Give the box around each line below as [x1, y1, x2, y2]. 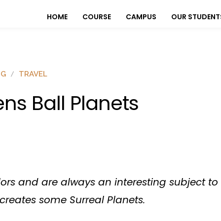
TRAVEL [19, 69, 47, 78]
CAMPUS [126, 12, 156, 22]
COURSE [82, 12, 111, 22]
